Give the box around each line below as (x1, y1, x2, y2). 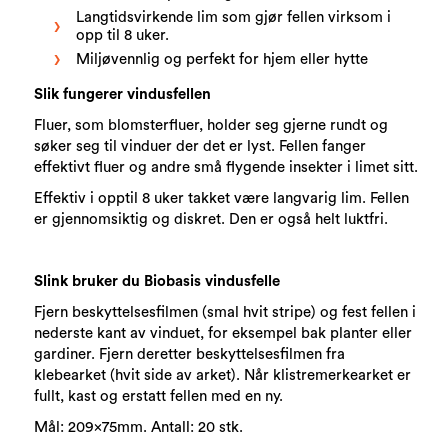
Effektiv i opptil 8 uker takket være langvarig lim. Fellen (34, 190, 410, 206)
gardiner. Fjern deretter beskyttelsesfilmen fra (34, 346, 346, 362)
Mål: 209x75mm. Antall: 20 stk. (34, 419, 244, 435)
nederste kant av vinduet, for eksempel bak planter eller (34, 325, 413, 341)
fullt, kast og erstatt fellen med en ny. (34, 388, 288, 404)
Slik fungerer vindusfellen (34, 86, 212, 102)
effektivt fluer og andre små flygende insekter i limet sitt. (34, 159, 419, 175)
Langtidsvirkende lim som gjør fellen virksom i (76, 9, 392, 25)
